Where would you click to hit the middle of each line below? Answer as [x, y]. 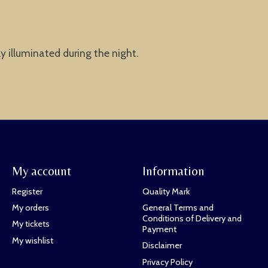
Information [173, 170]
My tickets [31, 224]
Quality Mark [166, 192]
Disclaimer [162, 246]
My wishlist [32, 240]
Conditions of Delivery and [192, 219]
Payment [159, 229]
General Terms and [178, 208]
